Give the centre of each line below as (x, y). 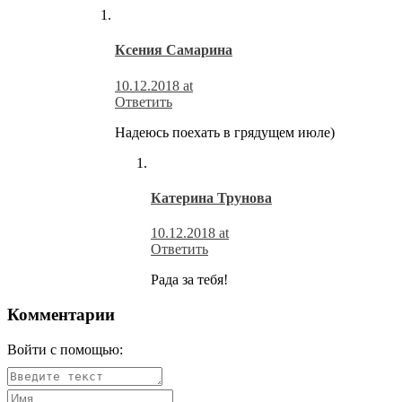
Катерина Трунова (211, 198)
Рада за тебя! (189, 280)
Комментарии (61, 315)
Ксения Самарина (174, 50)
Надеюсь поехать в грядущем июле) (225, 132)
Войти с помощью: (67, 349)
